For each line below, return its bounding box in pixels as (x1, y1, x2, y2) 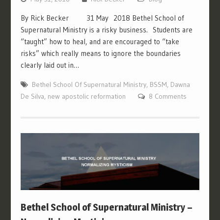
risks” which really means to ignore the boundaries (20, 49, 181, 58)
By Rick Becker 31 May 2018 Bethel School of (20, 13, 184, 23)
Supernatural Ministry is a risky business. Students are (20, 25, 192, 35)
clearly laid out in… (20, 60, 79, 70)
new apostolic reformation (47, 92, 126, 101)
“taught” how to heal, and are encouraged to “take (20, 37, 179, 47)
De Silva (20, 92, 44, 101)
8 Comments (148, 92, 187, 101)
